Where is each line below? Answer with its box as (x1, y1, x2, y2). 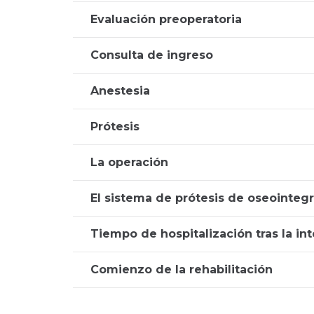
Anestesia (90, 84, 150, 97)
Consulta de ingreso (90, 48, 213, 62)
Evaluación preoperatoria (90, 13, 242, 26)
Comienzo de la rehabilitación (90, 263, 273, 276)
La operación (90, 156, 168, 169)
